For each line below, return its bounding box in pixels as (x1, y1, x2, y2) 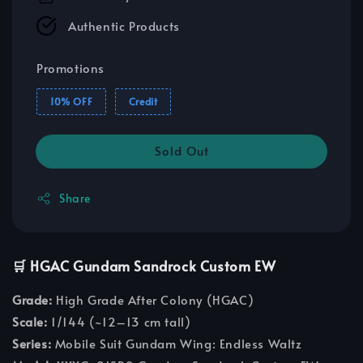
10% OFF (50, 95, 93, 109)
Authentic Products (68, 17, 180, 35)
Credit (128, 95, 158, 109)
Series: (12, 335, 52, 352)
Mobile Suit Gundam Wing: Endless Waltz (51, 335, 302, 352)
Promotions (36, 59, 105, 77)
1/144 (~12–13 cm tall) (47, 313, 191, 331)
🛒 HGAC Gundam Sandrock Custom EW (12, 256, 276, 276)
